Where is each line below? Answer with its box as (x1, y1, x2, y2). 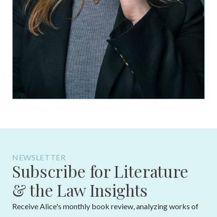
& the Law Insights (12, 179, 148, 201)
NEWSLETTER (12, 152, 66, 162)
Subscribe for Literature (12, 160, 189, 182)
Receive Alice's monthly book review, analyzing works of (12, 201, 199, 211)
